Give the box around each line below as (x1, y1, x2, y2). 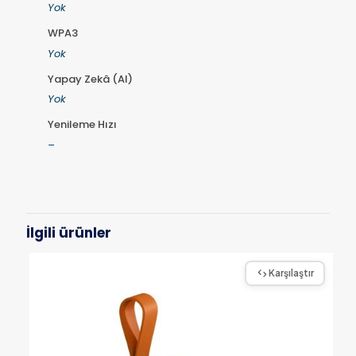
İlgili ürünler (26, 223, 111, 243)
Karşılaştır (268, 267, 314, 280)
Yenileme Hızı (47, 117, 117, 133)
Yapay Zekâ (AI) (47, 71, 133, 87)
